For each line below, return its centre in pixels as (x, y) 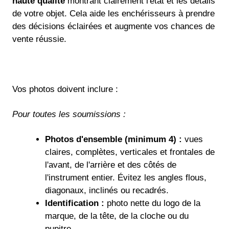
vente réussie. (39, 39)
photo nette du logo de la (152, 203)
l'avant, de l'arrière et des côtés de (110, 165)
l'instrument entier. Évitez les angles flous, (125, 177)
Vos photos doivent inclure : (65, 89)
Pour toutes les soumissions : (69, 114)
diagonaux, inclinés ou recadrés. (107, 190)
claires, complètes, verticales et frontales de (130, 152)
